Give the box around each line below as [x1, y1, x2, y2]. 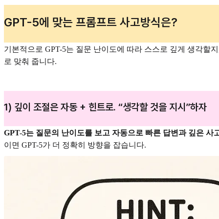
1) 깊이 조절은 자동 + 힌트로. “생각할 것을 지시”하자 [4, 101, 207, 113]
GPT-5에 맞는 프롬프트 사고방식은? [4, 15, 177, 29]
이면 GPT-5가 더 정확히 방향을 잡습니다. [4, 140, 146, 149]
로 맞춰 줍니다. [4, 57, 57, 66]
